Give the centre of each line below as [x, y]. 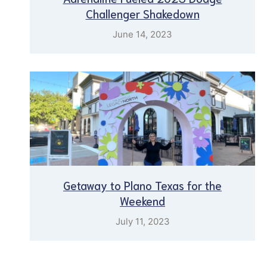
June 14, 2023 [142, 34]
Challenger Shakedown [142, 13]
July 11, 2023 [142, 221]
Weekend [142, 200]
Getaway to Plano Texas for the [142, 185]
